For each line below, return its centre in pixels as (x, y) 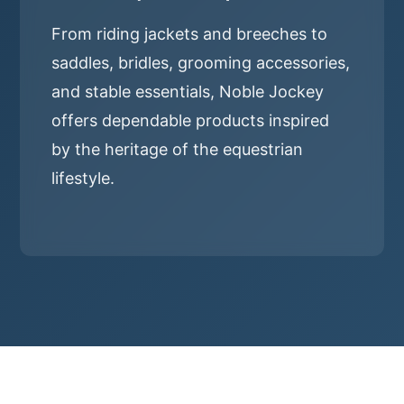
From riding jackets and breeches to (190, 34)
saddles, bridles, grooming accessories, (201, 63)
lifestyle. (83, 178)
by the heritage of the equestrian (178, 149)
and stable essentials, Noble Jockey (188, 92)
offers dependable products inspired (191, 120)
